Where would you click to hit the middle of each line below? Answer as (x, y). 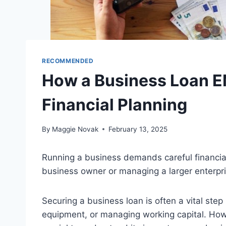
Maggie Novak (75, 129)
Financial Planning (115, 105)
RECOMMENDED (68, 61)
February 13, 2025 (138, 129)
